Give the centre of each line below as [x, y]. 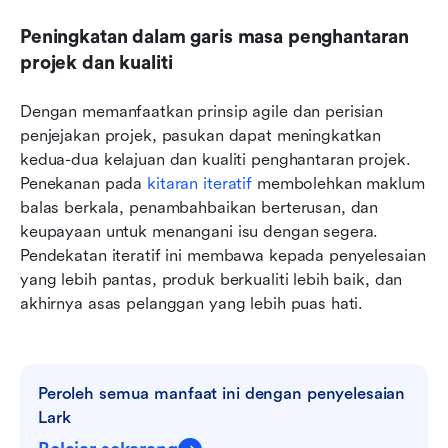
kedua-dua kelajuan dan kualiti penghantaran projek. [215, 159]
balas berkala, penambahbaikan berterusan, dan [199, 207]
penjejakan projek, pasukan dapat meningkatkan [201, 135]
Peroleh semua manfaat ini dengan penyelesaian [222, 393]
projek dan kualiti [96, 62]
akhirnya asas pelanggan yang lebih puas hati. [192, 303]
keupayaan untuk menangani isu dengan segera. [199, 231]
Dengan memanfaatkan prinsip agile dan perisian [202, 111]
